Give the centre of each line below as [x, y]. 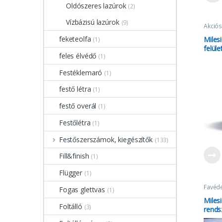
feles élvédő [78, 55]
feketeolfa [75, 39]
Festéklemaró [81, 72]
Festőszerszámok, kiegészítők [106, 139]
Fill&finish [74, 156]
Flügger [71, 173]
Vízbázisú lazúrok [93, 22]
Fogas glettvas [82, 189]
